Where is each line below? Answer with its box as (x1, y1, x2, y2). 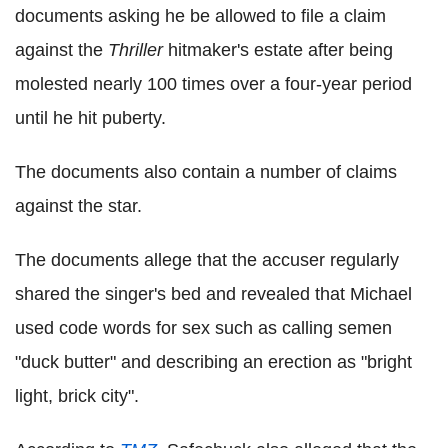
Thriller (108, 39, 168, 60)
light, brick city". (15, 385, 139, 406)
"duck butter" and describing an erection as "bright (15, 351, 412, 372)
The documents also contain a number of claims (15, 161, 397, 182)
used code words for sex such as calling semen (15, 317, 392, 338)
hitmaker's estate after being (168, 39, 393, 60)
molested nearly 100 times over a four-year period (15, 73, 412, 94)
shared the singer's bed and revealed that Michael (15, 283, 412, 304)
